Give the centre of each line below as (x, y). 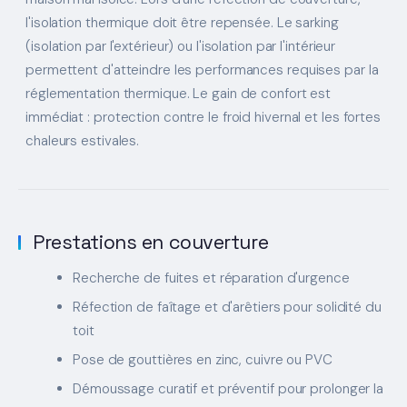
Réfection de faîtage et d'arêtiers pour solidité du (227, 307)
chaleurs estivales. (83, 140)
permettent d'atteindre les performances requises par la (202, 69)
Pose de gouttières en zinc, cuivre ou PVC (203, 359)
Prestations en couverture (151, 242)
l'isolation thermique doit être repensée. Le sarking (182, 22)
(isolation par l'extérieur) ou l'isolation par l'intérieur (181, 46)
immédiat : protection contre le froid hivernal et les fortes (203, 117)
